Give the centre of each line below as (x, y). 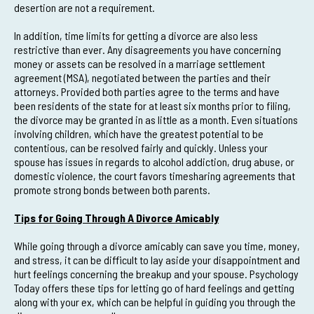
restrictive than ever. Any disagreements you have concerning (148, 49)
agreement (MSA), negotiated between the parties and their (142, 77)
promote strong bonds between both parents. (112, 190)
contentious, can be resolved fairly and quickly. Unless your (141, 148)
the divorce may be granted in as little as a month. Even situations (156, 120)
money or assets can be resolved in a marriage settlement (139, 63)
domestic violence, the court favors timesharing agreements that (155, 176)
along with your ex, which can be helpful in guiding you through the (155, 302)
